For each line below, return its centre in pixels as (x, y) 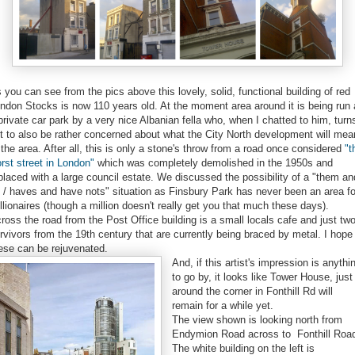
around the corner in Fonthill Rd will (252, 291)
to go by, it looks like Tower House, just (262, 277)
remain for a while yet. (223, 305)
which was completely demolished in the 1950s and (214, 162)
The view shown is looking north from (257, 319)
